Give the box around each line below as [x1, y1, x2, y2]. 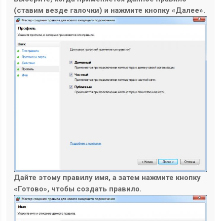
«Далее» [172, 6, 204, 15]
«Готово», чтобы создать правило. [14, 184, 142, 193]
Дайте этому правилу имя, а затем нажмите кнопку [14, 173, 201, 182]
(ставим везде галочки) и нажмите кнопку [14, 6, 172, 15]
